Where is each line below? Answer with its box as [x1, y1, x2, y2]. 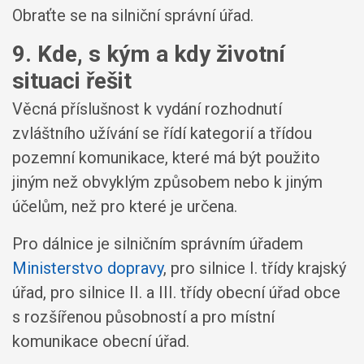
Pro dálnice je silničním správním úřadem [12, 233, 303, 253]
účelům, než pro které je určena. [12, 196, 237, 216]
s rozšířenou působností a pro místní [12, 306, 275, 327]
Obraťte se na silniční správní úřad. [12, 6, 253, 25]
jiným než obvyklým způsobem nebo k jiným [12, 171, 323, 192]
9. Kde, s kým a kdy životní [12, 41, 285, 67]
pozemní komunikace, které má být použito [12, 147, 320, 167]
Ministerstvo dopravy [12, 258, 163, 278]
